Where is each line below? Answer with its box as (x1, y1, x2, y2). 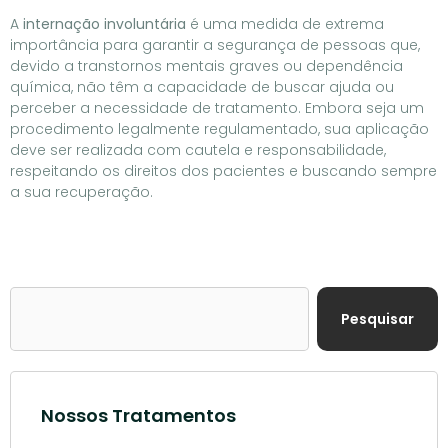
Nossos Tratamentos (41, 402, 236, 428)
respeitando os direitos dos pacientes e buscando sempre (10, 160, 437, 181)
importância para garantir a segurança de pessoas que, (10, 34, 420, 55)
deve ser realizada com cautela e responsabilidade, (10, 139, 386, 160)
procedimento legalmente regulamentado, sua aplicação (10, 118, 429, 139)
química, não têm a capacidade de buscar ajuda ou (10, 76, 394, 97)
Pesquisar (341, 308, 414, 329)
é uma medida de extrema (186, 13, 384, 34)
